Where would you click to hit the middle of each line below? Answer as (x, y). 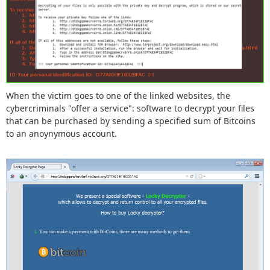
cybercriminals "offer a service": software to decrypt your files (130, 108)
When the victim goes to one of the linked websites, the (118, 95)
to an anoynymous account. (64, 133)
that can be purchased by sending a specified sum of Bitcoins (131, 121)
